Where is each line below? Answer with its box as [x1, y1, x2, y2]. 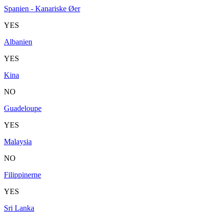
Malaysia [4, 137, 32, 146]
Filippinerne [4, 170, 41, 179]
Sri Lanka [4, 203, 34, 212]
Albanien [4, 37, 32, 46]
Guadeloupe [4, 104, 42, 112]
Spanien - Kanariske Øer [4, 4, 80, 13]
